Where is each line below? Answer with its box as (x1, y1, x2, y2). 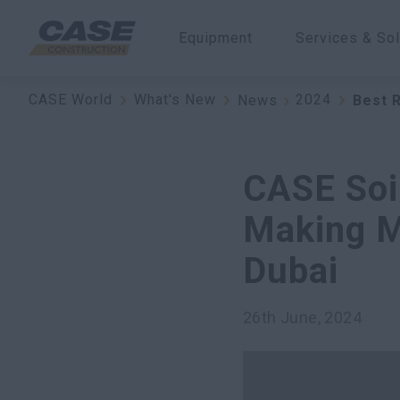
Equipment (179, 29, 253, 46)
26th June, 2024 (243, 308, 362, 327)
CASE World (29, 91, 112, 109)
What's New (134, 91, 216, 109)
